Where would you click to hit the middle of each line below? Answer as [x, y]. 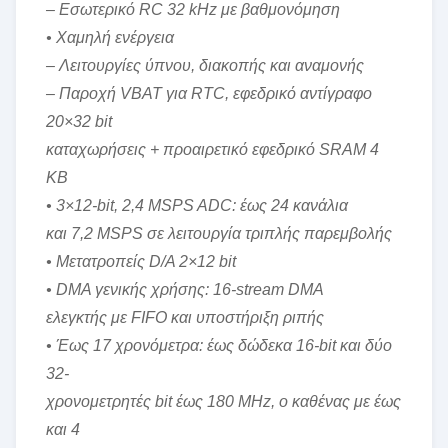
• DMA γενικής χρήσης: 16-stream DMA [185, 289]
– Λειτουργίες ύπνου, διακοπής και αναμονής [205, 65]
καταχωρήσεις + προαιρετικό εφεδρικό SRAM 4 [212, 149]
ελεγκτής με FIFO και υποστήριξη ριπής [185, 317]
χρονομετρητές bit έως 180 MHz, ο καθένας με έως [223, 401]
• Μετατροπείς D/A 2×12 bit [141, 261]
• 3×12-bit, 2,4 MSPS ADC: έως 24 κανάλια [197, 205]
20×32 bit [79, 121]
